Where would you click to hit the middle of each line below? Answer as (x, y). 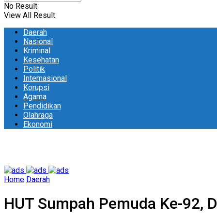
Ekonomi (38, 124)
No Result (21, 6)
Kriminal (37, 51)
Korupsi (36, 87)
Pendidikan (42, 106)
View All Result (30, 15)
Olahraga (38, 115)
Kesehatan (41, 60)
